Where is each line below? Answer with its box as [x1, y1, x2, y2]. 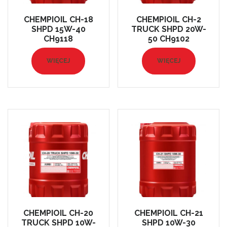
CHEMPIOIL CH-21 [134, 208, 203, 218]
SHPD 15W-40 [31, 24, 86, 34]
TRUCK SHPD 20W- [131, 24, 206, 34]
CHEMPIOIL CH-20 [23, 208, 94, 218]
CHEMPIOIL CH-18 [23, 14, 93, 24]
